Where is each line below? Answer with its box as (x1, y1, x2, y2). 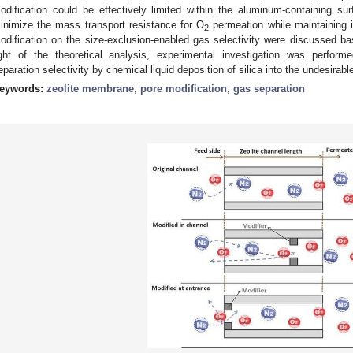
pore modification (140, 82, 227, 95)
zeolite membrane (46, 82, 134, 95)
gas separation (233, 82, 305, 95)
